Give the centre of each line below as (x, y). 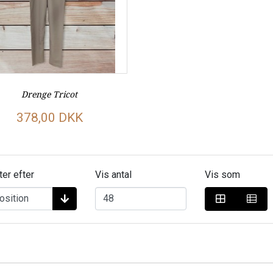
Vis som (223, 174)
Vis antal (113, 174)
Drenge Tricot (50, 94)
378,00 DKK (49, 117)
